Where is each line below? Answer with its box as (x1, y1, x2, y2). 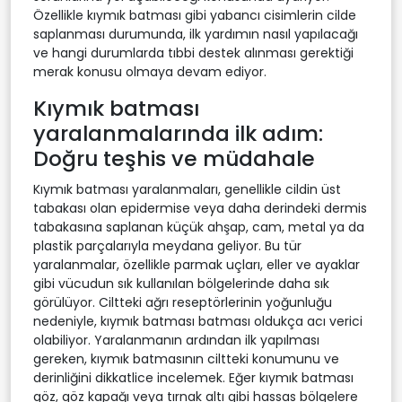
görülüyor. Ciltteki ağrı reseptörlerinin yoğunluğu (33, 293, 332, 311)
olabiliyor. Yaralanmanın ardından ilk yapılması (33, 330, 319, 349)
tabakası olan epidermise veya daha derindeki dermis (33, 198, 367, 217)
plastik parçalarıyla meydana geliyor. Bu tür (33, 236, 301, 255)
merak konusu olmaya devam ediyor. (33, 62, 267, 81)
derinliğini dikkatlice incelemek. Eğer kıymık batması (33, 368, 354, 387)
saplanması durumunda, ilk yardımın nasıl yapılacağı (33, 24, 358, 43)
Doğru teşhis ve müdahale (33, 143, 315, 173)
